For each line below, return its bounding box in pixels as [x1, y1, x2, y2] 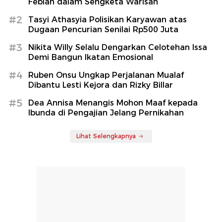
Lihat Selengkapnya [76, 132, 136, 140]
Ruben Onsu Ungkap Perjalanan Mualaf [28, 70, 184, 80]
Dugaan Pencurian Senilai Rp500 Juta [28, 25, 178, 35]
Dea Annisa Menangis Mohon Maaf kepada [28, 98, 198, 108]
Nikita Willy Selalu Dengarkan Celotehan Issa [28, 43, 207, 53]
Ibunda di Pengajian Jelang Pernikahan [28, 108, 184, 118]
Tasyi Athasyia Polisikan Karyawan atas [28, 15, 187, 25]
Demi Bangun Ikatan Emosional [28, 53, 153, 62]
